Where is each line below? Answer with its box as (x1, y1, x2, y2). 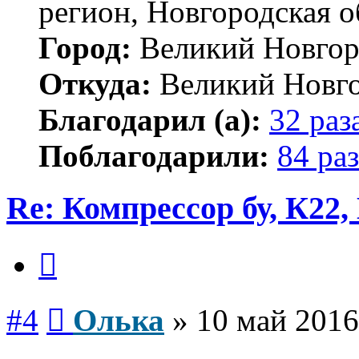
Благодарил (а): (38, 103, 261, 138)
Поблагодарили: (38, 139, 269, 174)
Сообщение (64, 296, 127, 310)
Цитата (56, 240, 95, 255)
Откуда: (38, 67, 151, 102)
